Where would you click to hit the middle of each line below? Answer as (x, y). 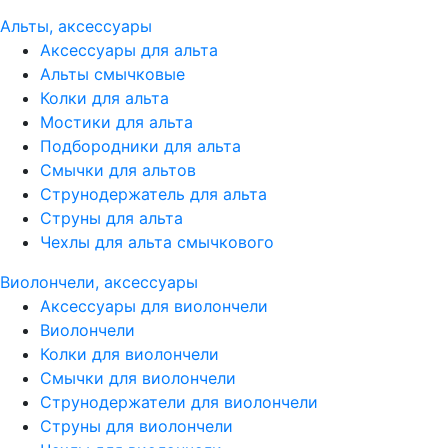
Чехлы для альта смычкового (157, 242)
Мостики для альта (116, 122)
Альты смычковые (112, 74)
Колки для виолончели (129, 354)
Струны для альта (111, 218)
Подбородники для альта (140, 146)
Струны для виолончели (136, 426)
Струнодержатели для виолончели (179, 402)
